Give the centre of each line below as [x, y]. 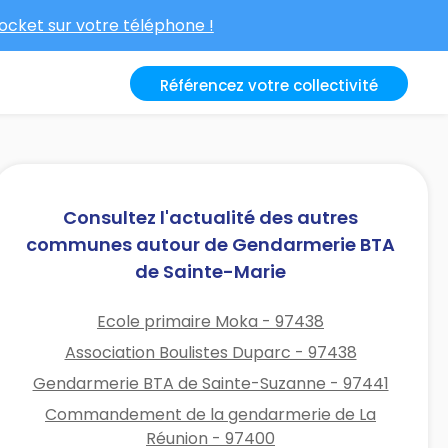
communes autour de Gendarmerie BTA [211, 244]
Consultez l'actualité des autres [211, 217]
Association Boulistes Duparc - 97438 [210, 352]
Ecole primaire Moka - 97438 [211, 321]
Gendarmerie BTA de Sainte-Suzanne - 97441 [210, 383]
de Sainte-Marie [211, 271]
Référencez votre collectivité [269, 85]
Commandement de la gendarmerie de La [211, 414]
